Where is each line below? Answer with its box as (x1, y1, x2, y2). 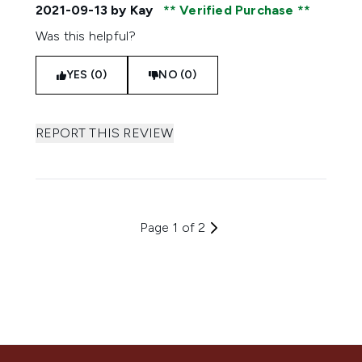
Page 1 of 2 (140, 220, 206, 235)
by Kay (107, 2, 157, 18)
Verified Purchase (176, 2, 297, 18)
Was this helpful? (36, 28, 137, 44)
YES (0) (66, 68, 107, 82)
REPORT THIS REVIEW (36, 125, 174, 141)
